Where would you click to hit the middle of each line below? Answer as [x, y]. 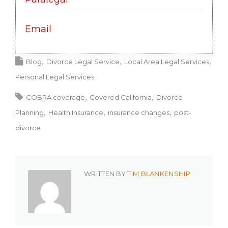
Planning [30, 113]
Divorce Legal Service [83, 62]
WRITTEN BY [106, 174]
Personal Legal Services [55, 77]
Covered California [121, 97]
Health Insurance [76, 113]
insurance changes [139, 113]
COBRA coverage [55, 97]
